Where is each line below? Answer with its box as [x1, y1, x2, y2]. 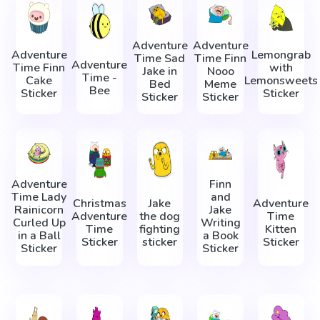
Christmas [72, 195, 126, 211]
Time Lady [11, 189, 67, 205]
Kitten [265, 221, 297, 237]
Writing [200, 214, 241, 231]
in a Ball [17, 227, 61, 244]
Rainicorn [14, 201, 64, 218]
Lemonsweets [244, 73, 318, 89]
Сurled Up [12, 214, 66, 231]
